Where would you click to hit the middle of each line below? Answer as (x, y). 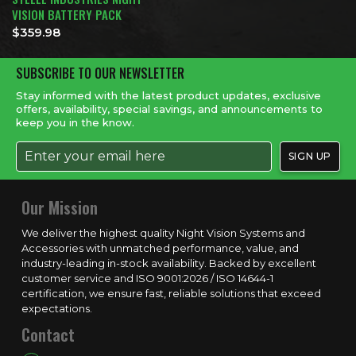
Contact (48, 334)
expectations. (57, 308)
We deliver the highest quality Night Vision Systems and (163, 232)
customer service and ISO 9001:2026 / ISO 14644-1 (147, 278)
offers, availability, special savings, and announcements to (169, 108)
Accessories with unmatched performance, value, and (160, 248)
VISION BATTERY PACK (67, 15)
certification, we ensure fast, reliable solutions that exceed (171, 293)
